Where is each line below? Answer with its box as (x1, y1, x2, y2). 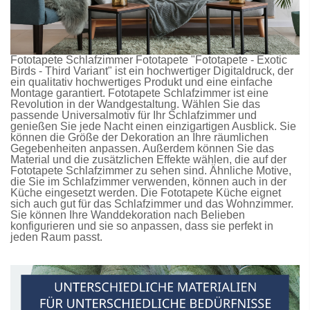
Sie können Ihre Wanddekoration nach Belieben (10, 208, 245, 221)
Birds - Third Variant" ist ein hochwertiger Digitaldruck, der (10, 64, 293, 77)
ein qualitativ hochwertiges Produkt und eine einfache (10, 75, 273, 88)
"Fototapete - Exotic (188, 53, 287, 66)
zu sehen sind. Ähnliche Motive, (133, 164, 291, 176)
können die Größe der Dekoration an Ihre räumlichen (10, 131, 268, 143)
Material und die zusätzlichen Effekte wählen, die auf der (10, 153, 286, 165)
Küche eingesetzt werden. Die (10, 186, 161, 199)
